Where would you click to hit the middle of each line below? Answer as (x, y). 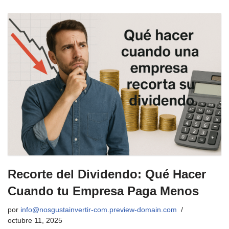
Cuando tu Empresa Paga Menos (103, 191)
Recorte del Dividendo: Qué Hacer (107, 174)
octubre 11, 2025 (35, 221)
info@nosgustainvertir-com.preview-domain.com (99, 210)
